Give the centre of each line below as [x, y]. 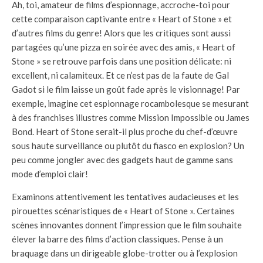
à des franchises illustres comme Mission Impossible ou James [131, 118]
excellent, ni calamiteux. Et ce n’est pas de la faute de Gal [120, 75]
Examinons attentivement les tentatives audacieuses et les [125, 197]
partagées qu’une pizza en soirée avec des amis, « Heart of [124, 47]
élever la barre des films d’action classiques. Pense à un [117, 239]
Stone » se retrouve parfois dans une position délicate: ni [122, 61]
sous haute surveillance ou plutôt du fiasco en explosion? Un [128, 146]
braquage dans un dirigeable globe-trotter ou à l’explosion [125, 253]
